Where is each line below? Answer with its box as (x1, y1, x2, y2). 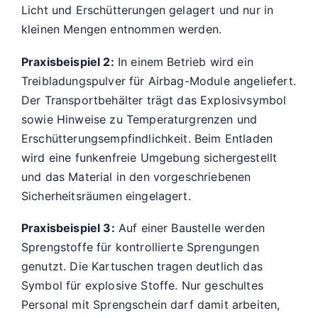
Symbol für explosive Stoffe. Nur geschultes (21, 278, 263, 293)
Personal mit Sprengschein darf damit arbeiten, (21, 297, 280, 312)
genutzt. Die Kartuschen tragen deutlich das (21, 259, 263, 274)
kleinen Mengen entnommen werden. (21, 22, 222, 37)
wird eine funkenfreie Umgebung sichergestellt (21, 150, 278, 165)
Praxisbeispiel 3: (21, 221, 115, 236)
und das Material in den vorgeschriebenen (21, 169, 251, 184)
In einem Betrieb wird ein (114, 54, 253, 69)
